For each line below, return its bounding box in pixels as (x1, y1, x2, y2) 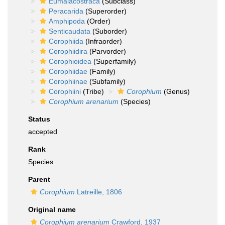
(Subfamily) (87, 77, 126, 85)
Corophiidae (49, 67, 87, 75)
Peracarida (49, 7, 83, 15)
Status (28, 115, 50, 123)
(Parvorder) (87, 47, 126, 55)
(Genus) (162, 87, 190, 95)
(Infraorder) (83, 37, 122, 45)
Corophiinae (49, 77, 87, 85)
